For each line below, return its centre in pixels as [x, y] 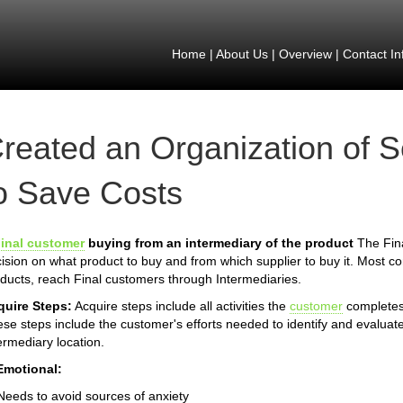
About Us [242, 54]
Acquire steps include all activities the [181, 306]
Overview [305, 54]
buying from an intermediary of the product [219, 243]
